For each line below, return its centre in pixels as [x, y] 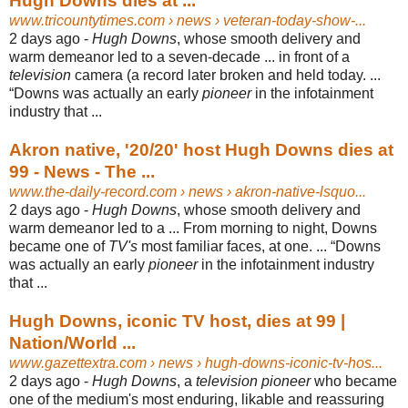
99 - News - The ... [82, 171]
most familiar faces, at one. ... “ [236, 246]
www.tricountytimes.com [87, 20]
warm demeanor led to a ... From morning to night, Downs [193, 228]
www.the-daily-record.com [93, 191]
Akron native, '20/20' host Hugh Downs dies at [201, 149]
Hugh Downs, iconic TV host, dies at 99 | [177, 321]
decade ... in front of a [281, 56]
